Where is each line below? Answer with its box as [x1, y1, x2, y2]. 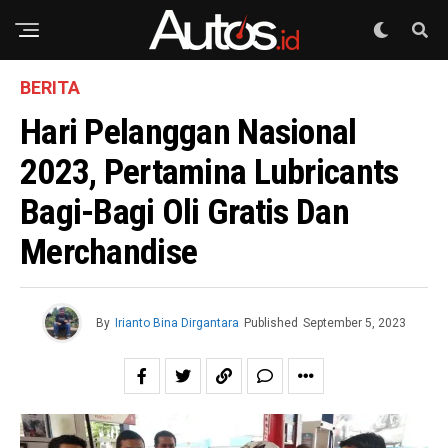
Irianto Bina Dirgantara [115, 316, 239, 330]
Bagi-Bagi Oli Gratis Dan [20, 191, 349, 233]
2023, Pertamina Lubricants [20, 151, 399, 193]
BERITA [20, 77, 80, 98]
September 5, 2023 [303, 316, 406, 330]
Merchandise [20, 231, 198, 273]
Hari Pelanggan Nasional [20, 111, 357, 153]
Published [244, 316, 298, 330]
